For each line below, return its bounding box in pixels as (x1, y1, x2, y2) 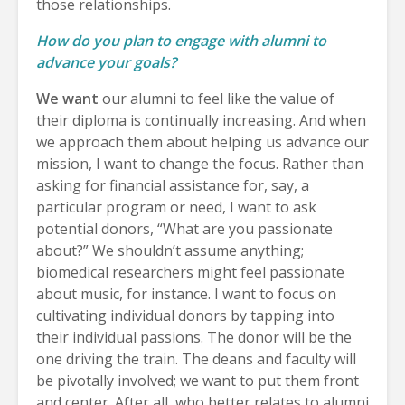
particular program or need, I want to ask (36, 196, 316, 217)
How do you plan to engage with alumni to (36, 30, 326, 51)
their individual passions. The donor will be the (36, 326, 352, 347)
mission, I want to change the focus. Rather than (36, 153, 363, 174)
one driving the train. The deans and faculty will (36, 348, 356, 369)
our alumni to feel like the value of (99, 88, 334, 108)
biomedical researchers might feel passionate (36, 261, 344, 282)
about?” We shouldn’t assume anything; (36, 240, 304, 260)
